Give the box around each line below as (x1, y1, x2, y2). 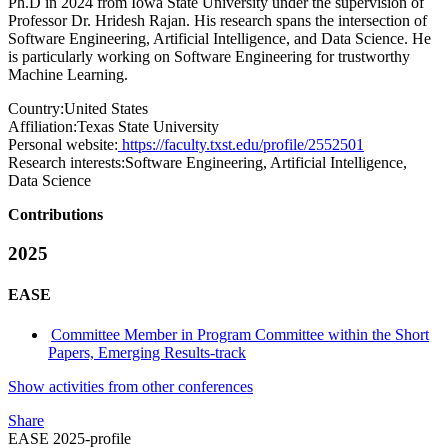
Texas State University (77, 118, 219, 136)
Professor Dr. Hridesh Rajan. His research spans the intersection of (8, 12, 427, 30)
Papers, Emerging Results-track (48, 343, 246, 361)
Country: (8, 100, 64, 118)
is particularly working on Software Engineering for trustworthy (8, 48, 410, 66)
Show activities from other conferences (8, 377, 253, 395)
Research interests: (8, 154, 125, 172)
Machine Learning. (8, 66, 128, 84)
